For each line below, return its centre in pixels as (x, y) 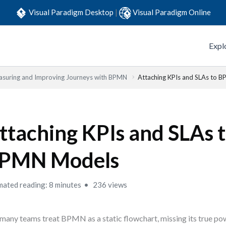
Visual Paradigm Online (172, 12)
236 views (109, 185)
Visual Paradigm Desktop (72, 12)
